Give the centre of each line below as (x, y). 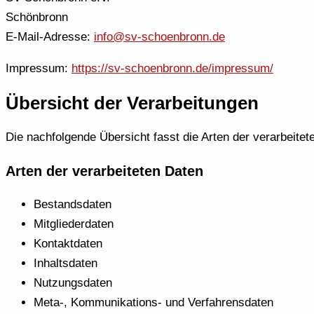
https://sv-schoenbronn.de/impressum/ (172, 68)
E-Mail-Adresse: (50, 36)
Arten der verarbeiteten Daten (104, 171)
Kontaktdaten (68, 243)
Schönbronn (37, 17)
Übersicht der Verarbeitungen (132, 103)
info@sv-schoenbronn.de (159, 36)
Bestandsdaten (73, 204)
